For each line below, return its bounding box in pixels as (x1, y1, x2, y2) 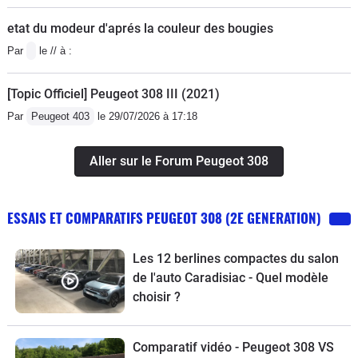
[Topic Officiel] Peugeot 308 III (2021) (7, 86, 220, 101)
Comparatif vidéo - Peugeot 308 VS (132, 340, 334, 356)
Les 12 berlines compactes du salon (132, 250, 339, 266)
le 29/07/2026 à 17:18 (94, 109, 197, 122)
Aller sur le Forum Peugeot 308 (89, 153, 268, 169)
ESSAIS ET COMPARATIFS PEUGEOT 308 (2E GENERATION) (7, 207, 321, 228)
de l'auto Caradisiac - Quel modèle (132, 269, 328, 285)
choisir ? (132, 288, 181, 304)
